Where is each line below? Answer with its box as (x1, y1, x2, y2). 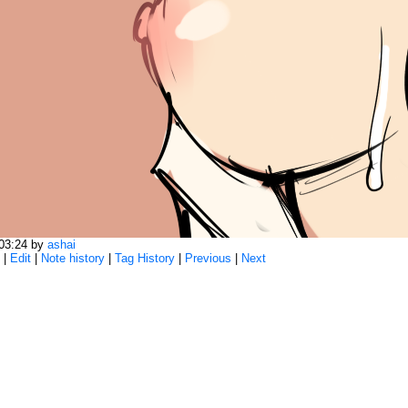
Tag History (114, 250, 175, 265)
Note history (40, 250, 105, 265)
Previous (184, 250, 231, 265)
